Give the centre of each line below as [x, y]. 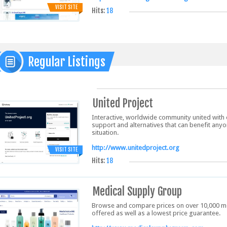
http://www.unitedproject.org [136, 148]
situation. [105, 133]
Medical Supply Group [137, 191]
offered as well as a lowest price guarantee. [156, 213]
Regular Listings [67, 62]
